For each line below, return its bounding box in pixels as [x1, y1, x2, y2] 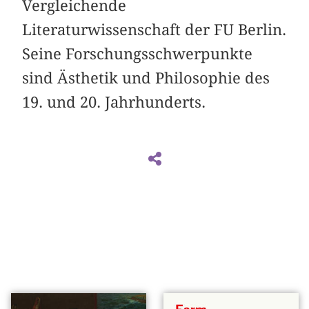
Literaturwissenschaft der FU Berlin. [22, 21, 287, 39]
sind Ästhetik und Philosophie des [22, 69, 270, 88]
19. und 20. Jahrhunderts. [22, 93, 206, 112]
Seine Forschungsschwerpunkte [22, 45, 253, 63]
